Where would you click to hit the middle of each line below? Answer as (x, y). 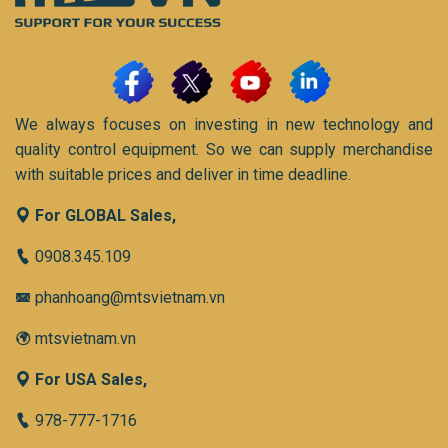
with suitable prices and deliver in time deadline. (183, 175)
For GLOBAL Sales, (105, 216)
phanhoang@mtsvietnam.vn (128, 298)
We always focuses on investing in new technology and (224, 125)
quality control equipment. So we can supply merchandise (224, 150)
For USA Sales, (91, 380)
